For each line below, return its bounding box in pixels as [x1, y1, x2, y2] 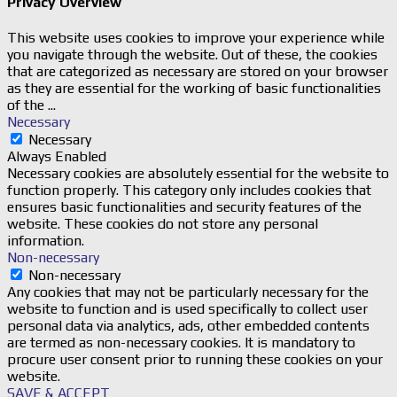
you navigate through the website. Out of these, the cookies [7, 45, 378, 63]
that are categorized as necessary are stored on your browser [7, 62, 388, 80]
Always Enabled [7, 147, 106, 165]
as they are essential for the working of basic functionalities [7, 79, 381, 97]
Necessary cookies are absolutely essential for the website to [7, 164, 389, 182]
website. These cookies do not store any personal [7, 214, 318, 232]
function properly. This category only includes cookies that [7, 181, 371, 198]
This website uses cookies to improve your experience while [7, 28, 385, 46]
